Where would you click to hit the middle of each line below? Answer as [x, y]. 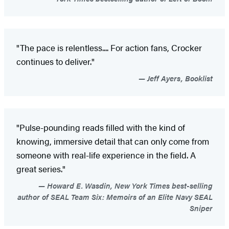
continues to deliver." [55, 62]
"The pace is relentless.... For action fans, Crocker [109, 48]
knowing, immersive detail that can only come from [113, 141]
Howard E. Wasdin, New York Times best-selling [129, 186]
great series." [41, 169]
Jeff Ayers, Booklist [179, 78]
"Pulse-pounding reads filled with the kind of [101, 128]
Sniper [201, 208]
